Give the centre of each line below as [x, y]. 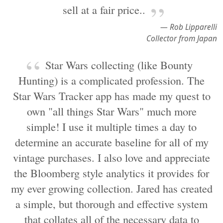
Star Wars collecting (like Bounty [119, 65]
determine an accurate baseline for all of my [111, 142]
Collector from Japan [182, 39]
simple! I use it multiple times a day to [111, 126]
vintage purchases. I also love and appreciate [111, 157]
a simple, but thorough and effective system [111, 204]
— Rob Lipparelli [189, 27]
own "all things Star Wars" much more [111, 111]
